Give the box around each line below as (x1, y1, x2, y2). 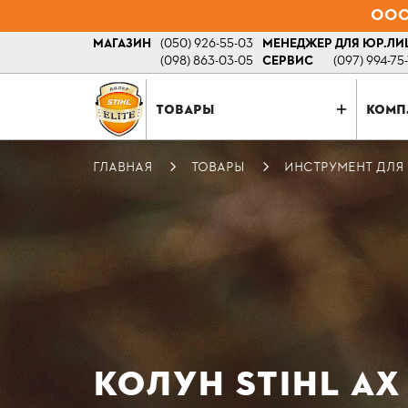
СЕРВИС (262, 53, 313, 70)
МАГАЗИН (93, 36, 151, 53)
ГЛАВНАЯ (93, 158, 152, 175)
